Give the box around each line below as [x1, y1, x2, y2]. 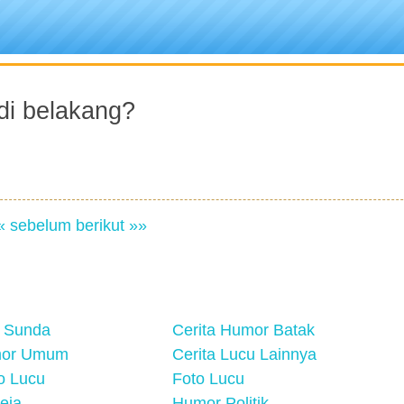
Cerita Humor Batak [172, 321, 315, 339]
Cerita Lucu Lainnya [172, 345, 317, 363]
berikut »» [75, 216, 147, 234]
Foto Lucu [172, 370, 244, 388]
